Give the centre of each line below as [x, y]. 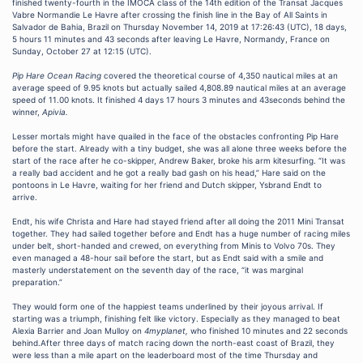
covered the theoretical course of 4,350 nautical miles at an [221, 76]
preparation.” [40, 282]
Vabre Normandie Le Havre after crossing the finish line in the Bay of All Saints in [170, 15]
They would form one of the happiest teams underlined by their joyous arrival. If [168, 307]
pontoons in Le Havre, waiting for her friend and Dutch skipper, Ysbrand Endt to [167, 185]
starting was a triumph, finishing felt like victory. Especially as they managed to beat [176, 319]
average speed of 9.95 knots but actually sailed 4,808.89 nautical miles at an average [179, 88]
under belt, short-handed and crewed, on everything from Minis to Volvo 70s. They [174, 246]
